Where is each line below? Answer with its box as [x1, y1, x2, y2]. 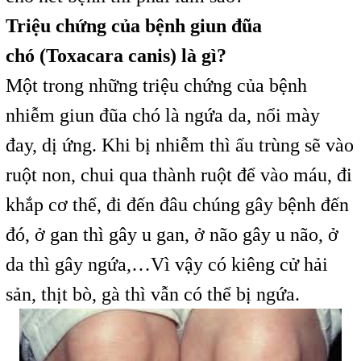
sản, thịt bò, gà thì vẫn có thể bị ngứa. [5, 284, 300, 305]
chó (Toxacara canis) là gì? [5, 45, 226, 67]
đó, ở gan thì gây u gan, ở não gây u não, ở [5, 224, 338, 246]
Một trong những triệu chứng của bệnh [5, 75, 307, 97]
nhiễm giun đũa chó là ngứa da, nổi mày [5, 105, 320, 127]
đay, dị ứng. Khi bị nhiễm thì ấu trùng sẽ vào [5, 135, 354, 156]
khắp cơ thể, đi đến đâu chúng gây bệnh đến [5, 194, 349, 216]
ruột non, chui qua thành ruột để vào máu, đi [5, 164, 352, 186]
